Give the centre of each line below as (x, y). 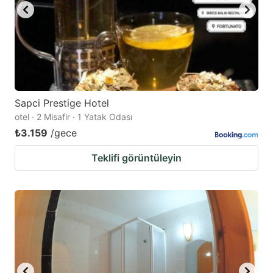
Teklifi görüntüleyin (136, 158)
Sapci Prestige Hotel (62, 103)
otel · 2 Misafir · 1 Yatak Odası (73, 116)
